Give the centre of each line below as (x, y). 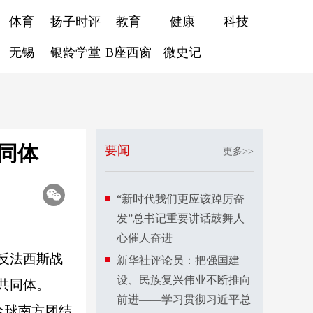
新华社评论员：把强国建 (178, 260)
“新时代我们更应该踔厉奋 (181, 199)
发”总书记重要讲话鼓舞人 (181, 218)
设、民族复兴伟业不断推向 (184, 280)
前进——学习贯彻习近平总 (184, 299)
